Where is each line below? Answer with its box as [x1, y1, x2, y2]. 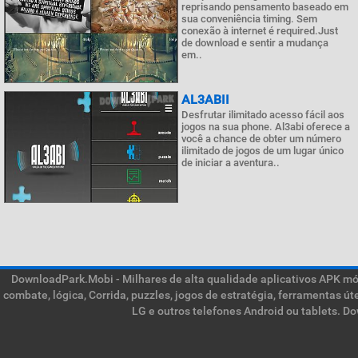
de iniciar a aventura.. [181, 157, 280, 169]
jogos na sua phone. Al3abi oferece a [181, 121, 350, 133]
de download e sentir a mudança [181, 37, 328, 49]
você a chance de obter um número [181, 133, 341, 145]
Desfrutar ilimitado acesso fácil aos [181, 109, 344, 121]
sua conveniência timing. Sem [181, 13, 317, 25]
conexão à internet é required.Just [181, 25, 338, 37]
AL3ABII [181, 92, 229, 107]
